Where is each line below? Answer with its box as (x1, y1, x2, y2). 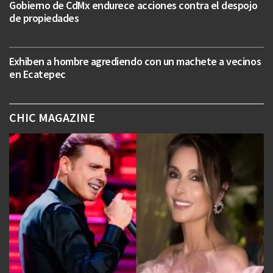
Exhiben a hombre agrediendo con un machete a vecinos (9, 54, 261, 68)
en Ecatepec (9, 66, 66, 81)
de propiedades (9, 10, 79, 25)
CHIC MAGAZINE (9, 109, 95, 125)
